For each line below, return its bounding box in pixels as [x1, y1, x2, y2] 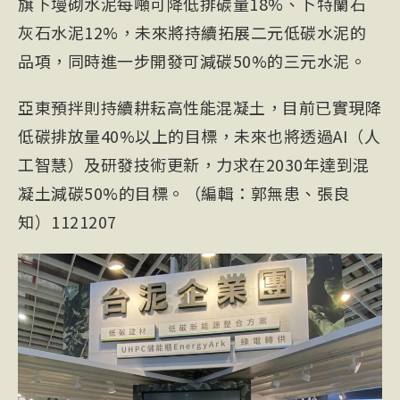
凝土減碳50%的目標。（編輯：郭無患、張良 [18, 181, 350, 204]
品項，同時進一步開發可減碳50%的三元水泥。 [18, 49, 366, 72]
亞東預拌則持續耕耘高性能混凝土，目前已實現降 [18, 96, 381, 119]
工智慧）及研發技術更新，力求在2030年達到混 [18, 153, 370, 176]
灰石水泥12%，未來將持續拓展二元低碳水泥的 [18, 21, 366, 44]
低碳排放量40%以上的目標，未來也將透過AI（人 [18, 124, 380, 147]
